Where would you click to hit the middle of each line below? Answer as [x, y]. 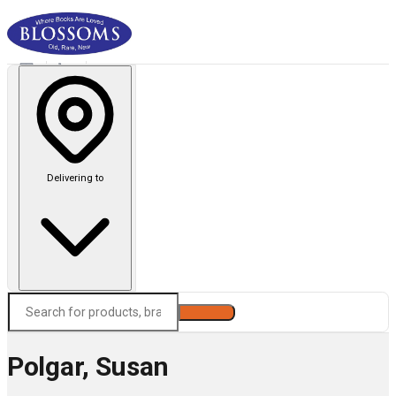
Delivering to [75, 178]
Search [207, 312]
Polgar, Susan [88, 367]
